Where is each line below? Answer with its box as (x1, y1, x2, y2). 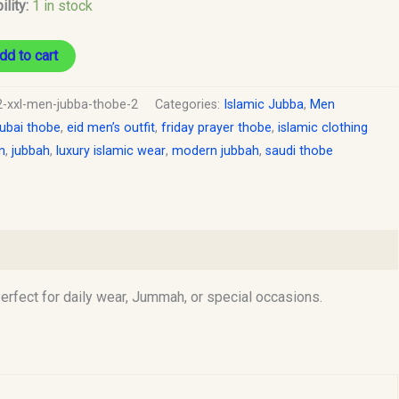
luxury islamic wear (55, 142, 166, 159)
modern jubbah (171, 142, 259, 159)
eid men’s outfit (66, 119, 155, 135)
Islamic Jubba (223, 96, 304, 112)
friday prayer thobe (160, 119, 272, 135)
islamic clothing (277, 119, 368, 135)
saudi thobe (265, 142, 333, 159)
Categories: (154, 96, 224, 112)
